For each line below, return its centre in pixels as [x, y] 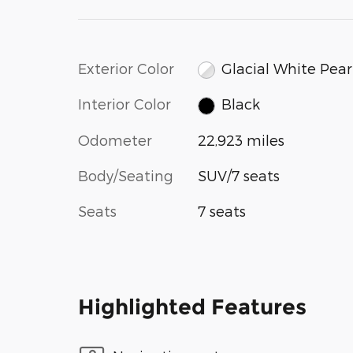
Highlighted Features [192, 307]
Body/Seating [126, 175]
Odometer [115, 139]
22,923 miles [241, 139]
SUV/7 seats [238, 175]
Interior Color [124, 104]
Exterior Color [126, 68]
